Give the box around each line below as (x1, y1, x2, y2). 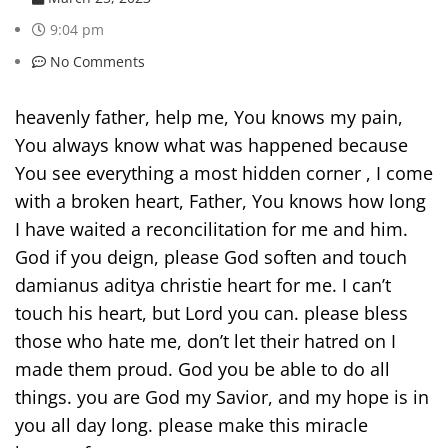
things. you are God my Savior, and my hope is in (15, 384, 429, 409)
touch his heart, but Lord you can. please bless (15, 300, 408, 325)
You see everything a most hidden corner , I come (15, 160, 433, 185)
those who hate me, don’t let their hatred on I (15, 328, 396, 353)
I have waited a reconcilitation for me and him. (15, 216, 408, 241)
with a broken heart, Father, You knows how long (15, 188, 426, 213)
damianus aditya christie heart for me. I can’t (15, 272, 391, 297)
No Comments (50, 51, 145, 71)
